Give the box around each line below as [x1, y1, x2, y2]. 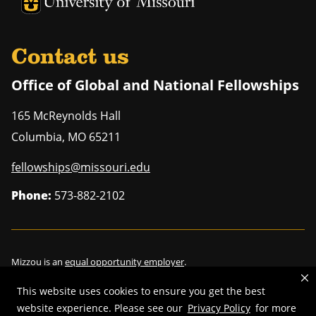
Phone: [11, 187, 51, 203]
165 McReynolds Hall [11, 107, 121, 123]
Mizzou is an [11, 255, 65, 268]
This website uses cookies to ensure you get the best [17, 284, 265, 298]
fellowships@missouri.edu [11, 159, 150, 175]
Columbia [11, 128, 62, 145]
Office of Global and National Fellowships [11, 75, 299, 95]
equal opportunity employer [65, 255, 184, 268]
